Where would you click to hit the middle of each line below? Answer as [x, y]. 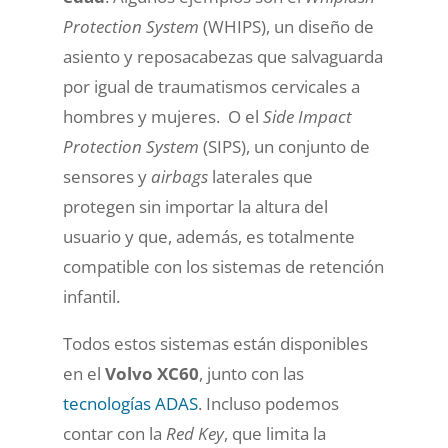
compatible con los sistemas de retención [223, 266]
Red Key [194, 433]
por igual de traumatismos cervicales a [211, 86]
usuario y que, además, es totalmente [208, 236]
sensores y [106, 176]
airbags [181, 176]
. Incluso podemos [268, 403]
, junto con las [251, 373]
